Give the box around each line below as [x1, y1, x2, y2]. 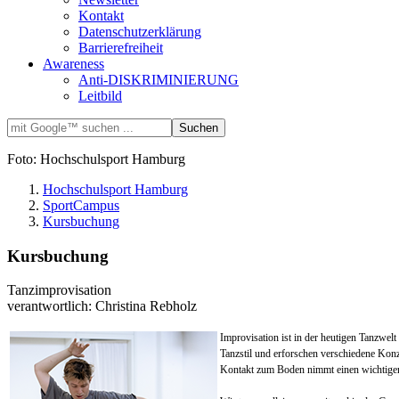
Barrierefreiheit [78, 39, 163, 55]
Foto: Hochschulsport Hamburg [7, 151, 185, 167]
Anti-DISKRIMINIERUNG [78, 71, 239, 87]
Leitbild [78, 87, 122, 103]
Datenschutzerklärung [78, 23, 201, 39]
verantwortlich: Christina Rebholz [7, 298, 197, 314]
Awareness [43, 55, 104, 71]
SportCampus [43, 197, 119, 213]
